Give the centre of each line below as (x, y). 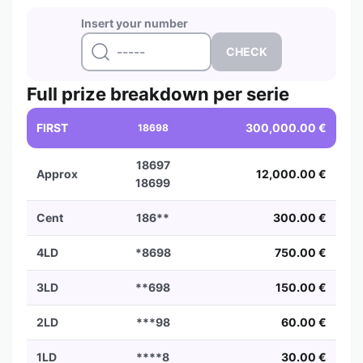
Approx (57, 174)
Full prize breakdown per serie (158, 94)
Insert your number (135, 23)
